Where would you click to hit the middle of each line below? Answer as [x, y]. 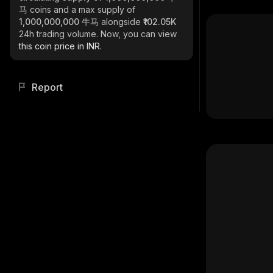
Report [47, 87]
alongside [122, 22]
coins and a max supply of [83, 9]
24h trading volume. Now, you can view [98, 34]
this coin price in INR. [60, 46]
